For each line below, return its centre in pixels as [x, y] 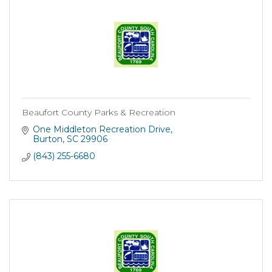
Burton [47, 139]
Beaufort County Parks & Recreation [99, 112]
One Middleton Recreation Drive [101, 129]
